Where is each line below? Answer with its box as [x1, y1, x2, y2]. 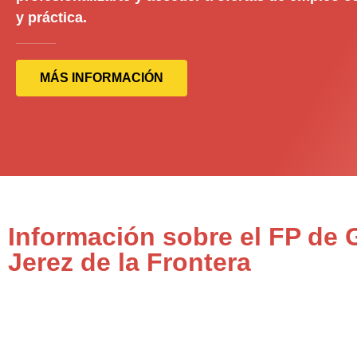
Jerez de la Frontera [8, 248, 251, 277]
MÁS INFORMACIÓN [40, 71, 163, 84]
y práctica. [16, 10, 87, 25]
